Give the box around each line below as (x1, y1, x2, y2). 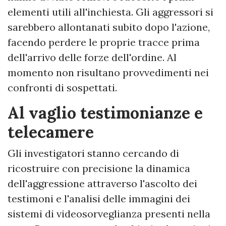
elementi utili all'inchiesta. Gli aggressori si (8, 6, 213, 19)
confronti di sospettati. (8, 81, 117, 94)
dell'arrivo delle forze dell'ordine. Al (8, 51, 177, 64)
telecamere (8, 122, 94, 143)
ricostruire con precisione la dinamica (8, 162, 190, 175)
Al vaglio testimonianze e (8, 102, 203, 124)
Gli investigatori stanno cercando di (8, 147, 179, 160)
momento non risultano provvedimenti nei (8, 66, 209, 79)
